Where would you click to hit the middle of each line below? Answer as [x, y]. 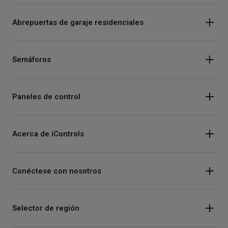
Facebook [47, 215]
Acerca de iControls [48, 134]
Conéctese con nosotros [57, 171]
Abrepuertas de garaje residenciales [78, 22]
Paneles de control [46, 96]
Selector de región [46, 208]
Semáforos [32, 59]
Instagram [47, 196]
